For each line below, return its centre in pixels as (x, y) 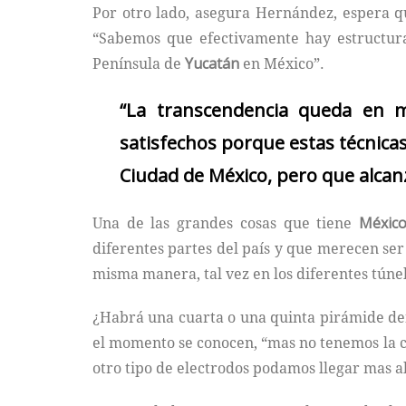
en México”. (282, 64)
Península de (139, 64)
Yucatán (212, 64)
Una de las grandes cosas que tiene (226, 223)
